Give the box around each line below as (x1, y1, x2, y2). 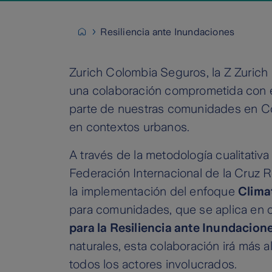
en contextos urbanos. (69, 120, 190, 134)
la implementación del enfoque (69, 185, 238, 199)
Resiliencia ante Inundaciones (100, 27, 235, 37)
